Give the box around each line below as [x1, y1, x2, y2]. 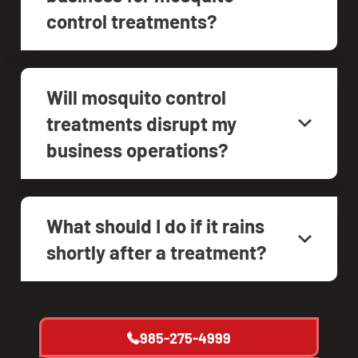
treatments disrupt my [46, 111, 237, 135]
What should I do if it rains [46, 213, 265, 237]
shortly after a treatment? [46, 240, 267, 264]
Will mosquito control [46, 85, 226, 109]
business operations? [46, 137, 229, 161]
